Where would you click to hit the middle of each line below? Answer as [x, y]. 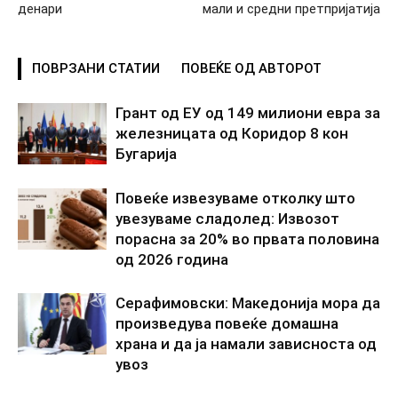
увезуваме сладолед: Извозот [227, 218]
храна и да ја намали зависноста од [246, 343]
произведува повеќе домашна [227, 323]
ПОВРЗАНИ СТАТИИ [96, 68]
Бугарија [146, 153]
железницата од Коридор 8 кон [232, 133]
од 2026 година [172, 259]
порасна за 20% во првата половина [247, 239]
